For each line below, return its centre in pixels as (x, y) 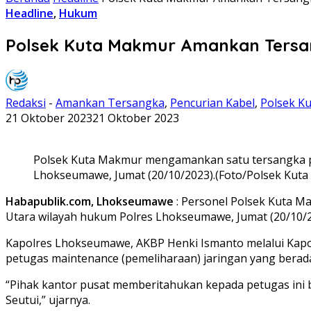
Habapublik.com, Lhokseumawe (90, 201)
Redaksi (26, 102)
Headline (30, 13)
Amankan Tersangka (110, 102)
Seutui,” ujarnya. (48, 300)
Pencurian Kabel (212, 102)
